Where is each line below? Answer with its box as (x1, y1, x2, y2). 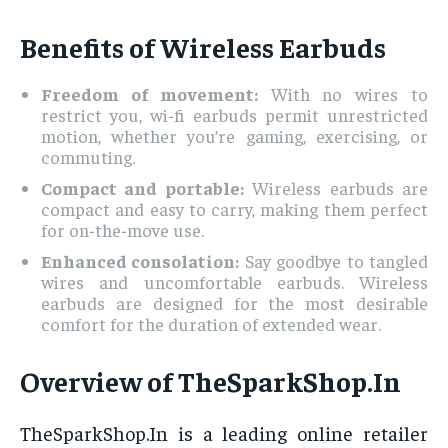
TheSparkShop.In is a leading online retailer (20, 420, 428, 446)
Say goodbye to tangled (239, 249, 429, 273)
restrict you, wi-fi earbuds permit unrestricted (41, 103, 428, 127)
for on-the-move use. (41, 218, 204, 242)
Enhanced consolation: (41, 249, 240, 273)
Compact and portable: (41, 176, 244, 200)
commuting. (41, 145, 135, 169)
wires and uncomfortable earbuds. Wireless (41, 270, 428, 294)
